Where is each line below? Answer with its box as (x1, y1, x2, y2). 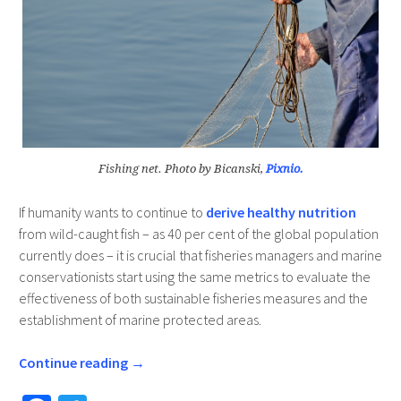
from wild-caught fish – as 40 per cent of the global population (18, 224, 379, 243)
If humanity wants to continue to (18, 202, 203, 221)
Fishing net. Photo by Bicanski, (98, 161, 266, 175)
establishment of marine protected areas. (18, 310, 261, 328)
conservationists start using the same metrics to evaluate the (18, 267, 371, 286)
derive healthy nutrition (202, 202, 356, 221)
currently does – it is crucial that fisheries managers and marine (18, 245, 382, 264)
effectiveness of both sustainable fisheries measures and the (18, 288, 368, 307)
